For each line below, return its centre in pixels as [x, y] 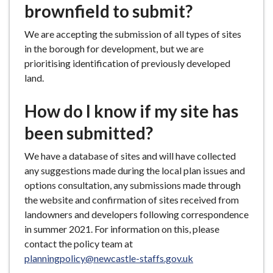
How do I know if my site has [131, 111]
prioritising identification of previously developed [127, 63]
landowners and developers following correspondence [136, 214]
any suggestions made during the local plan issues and [135, 170]
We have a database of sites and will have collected [130, 156]
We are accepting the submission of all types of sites [133, 34]
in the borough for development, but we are [114, 48]
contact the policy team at [79, 243]
